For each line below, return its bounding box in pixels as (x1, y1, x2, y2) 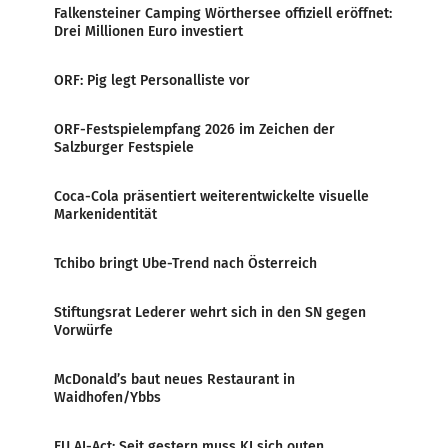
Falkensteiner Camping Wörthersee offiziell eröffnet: (54, 4, 392, 22)
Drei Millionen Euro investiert (54, 22, 243, 40)
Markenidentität (54, 205, 157, 223)
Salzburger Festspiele (54, 138, 194, 156)
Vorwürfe (54, 321, 113, 339)
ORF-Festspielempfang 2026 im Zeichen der (54, 120, 335, 138)
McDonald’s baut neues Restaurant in (54, 370, 295, 388)
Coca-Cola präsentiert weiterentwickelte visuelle (54, 187, 369, 205)
